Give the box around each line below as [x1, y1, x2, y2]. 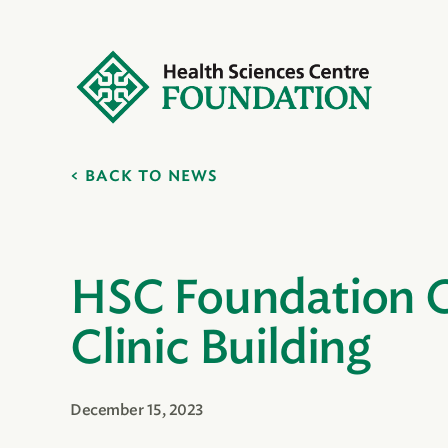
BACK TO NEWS [85, 169, 218, 184]
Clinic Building [70, 326, 371, 372]
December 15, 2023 [70, 403, 203, 418]
